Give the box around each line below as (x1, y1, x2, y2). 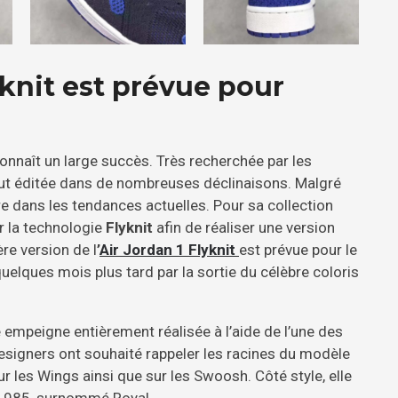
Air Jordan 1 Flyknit (99, 240, 239, 259)
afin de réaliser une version (153, 218, 335, 236)
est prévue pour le (239, 240, 357, 259)
